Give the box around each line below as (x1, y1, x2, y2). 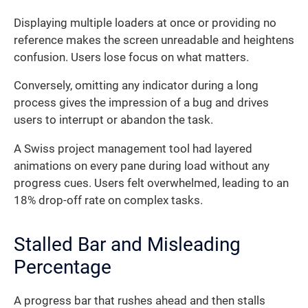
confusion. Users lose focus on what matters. (14, 50, 249, 64)
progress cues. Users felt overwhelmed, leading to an (14, 176, 289, 190)
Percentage (14, 255, 111, 278)
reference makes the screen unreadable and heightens (14, 33, 294, 47)
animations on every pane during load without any (14, 159, 269, 173)
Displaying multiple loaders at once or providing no (14, 16, 276, 30)
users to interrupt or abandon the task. (14, 113, 213, 127)
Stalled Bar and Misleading (14, 232, 241, 256)
